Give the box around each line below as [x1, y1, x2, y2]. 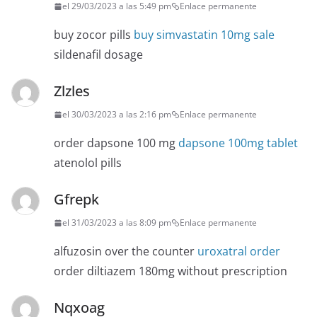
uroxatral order [197, 243, 280, 260]
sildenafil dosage [54, 47, 143, 63]
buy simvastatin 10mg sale [134, 27, 275, 43]
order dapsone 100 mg [54, 135, 178, 151]
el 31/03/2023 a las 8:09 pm [62, 217, 171, 229]
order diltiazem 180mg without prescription [54, 263, 287, 279]
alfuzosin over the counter [54, 243, 197, 260]
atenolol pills [54, 155, 122, 171]
